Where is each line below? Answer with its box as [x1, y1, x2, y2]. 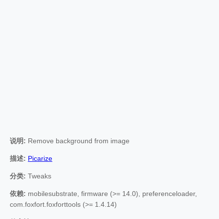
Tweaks [26, 172, 51, 180]
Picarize [28, 154, 52, 162]
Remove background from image [26, 136, 130, 145]
